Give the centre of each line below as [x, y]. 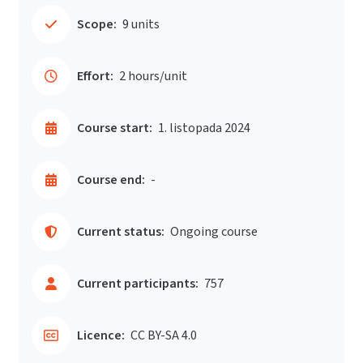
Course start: [115, 128]
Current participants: [138, 284]
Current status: [121, 232]
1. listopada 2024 [204, 128]
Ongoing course [214, 232]
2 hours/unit [153, 76]
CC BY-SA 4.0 [164, 335]
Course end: [111, 180]
